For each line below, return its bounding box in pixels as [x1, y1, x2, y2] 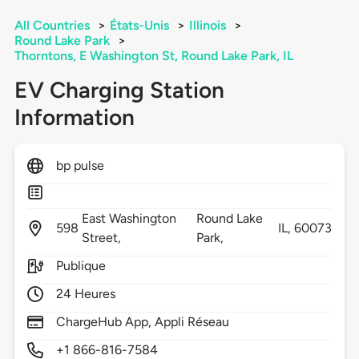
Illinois [188, 18, 226, 34]
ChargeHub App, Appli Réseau [55, 314, 230, 330]
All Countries [14, 18, 90, 34]
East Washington [81, 211, 177, 227]
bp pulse [55, 158, 105, 174]
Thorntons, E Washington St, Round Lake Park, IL [14, 48, 293, 64]
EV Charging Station [14, 76, 224, 104]
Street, [81, 230, 125, 246]
